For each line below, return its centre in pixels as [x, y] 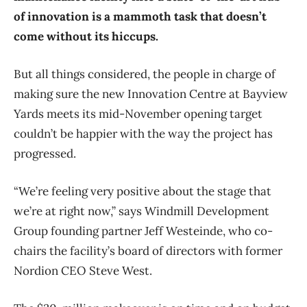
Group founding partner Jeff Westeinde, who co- [143, 231]
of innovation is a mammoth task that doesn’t [140, 17]
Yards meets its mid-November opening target [138, 114]
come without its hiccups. [86, 37]
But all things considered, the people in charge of [145, 74]
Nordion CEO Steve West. [83, 271]
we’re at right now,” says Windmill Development [142, 211]
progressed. [45, 154]
